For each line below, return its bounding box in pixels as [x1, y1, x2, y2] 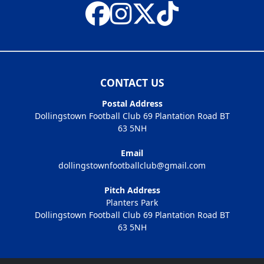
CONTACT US [100, 75, 164, 90]
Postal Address [101, 97, 163, 109]
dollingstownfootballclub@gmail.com [58, 159, 206, 171]
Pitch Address [104, 184, 160, 196]
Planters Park [106, 196, 158, 208]
